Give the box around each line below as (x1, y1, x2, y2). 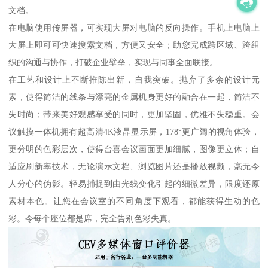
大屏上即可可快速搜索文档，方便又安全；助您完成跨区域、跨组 (8, 40, 260, 50)
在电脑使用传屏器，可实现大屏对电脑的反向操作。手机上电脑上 (8, 23, 260, 33)
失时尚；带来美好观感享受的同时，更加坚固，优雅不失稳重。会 (8, 109, 260, 120)
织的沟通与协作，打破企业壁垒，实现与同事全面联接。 (8, 57, 218, 68)
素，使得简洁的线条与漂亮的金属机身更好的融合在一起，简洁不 (8, 92, 260, 102)
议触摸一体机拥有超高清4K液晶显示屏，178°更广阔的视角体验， (8, 127, 260, 137)
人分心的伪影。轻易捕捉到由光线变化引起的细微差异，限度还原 (8, 179, 260, 189)
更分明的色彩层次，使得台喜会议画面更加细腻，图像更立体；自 (8, 144, 260, 154)
